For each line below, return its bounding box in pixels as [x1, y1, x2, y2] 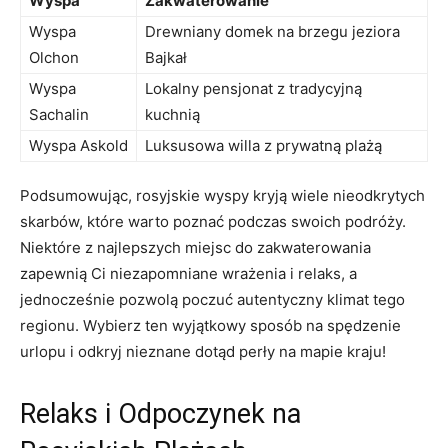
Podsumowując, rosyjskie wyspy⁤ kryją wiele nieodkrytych [20, 185, 425, 205]
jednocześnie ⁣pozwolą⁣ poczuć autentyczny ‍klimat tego [20, 289, 405, 309]
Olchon [29, 47, 79, 67]
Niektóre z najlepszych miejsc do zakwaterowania [20, 237, 371, 257]
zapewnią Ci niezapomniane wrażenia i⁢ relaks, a [20, 263, 357, 283]
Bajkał [145, 47, 187, 67]
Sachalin [29, 104, 89, 124]
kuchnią [145, 104, 200, 124]
